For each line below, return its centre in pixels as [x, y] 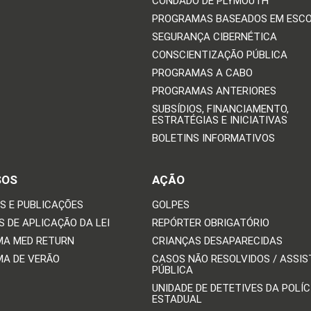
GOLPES [170, 205]
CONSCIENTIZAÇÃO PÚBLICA [219, 55]
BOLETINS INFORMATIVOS [213, 138]
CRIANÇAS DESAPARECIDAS [217, 241]
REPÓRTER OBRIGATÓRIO [210, 223]
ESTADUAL [177, 300]
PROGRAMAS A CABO [202, 73]
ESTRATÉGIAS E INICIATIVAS [219, 120]
